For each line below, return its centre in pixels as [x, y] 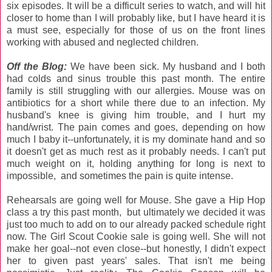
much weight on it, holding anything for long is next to [136, 163]
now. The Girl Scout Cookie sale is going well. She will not [136, 236]
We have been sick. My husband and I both [168, 66]
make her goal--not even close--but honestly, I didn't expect [136, 248]
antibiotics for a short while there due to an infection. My [136, 103]
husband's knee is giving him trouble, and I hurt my [136, 115]
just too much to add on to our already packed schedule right [136, 224]
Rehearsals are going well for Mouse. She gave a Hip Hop [136, 200]
